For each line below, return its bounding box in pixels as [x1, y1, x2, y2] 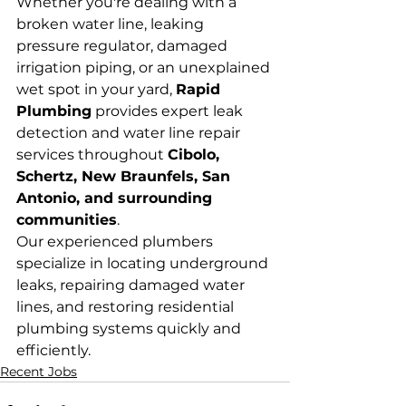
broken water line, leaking [16, 14, 208, 33]
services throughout [16, 145, 168, 163]
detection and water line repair [16, 123, 244, 141]
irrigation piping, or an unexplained [16, 58, 274, 76]
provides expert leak [92, 101, 246, 120]
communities [16, 210, 117, 228]
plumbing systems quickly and [16, 319, 245, 337]
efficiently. [16, 341, 91, 359]
